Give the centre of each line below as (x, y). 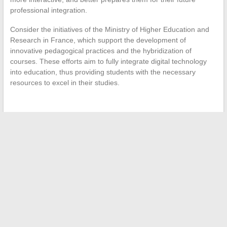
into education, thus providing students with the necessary (103, 72)
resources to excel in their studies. (65, 83)
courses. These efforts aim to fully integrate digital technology (108, 62)
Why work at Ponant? (170, 155)
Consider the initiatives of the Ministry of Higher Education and (109, 30)
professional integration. (48, 10)
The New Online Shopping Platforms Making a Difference (114, 124)
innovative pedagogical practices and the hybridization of (101, 51)
